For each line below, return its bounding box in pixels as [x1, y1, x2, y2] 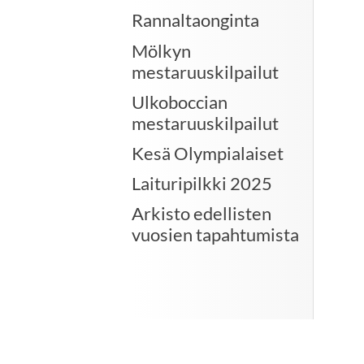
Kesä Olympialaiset [132, 142, 284, 165]
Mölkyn [132, 39, 191, 62]
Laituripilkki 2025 [132, 172, 272, 195]
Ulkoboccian [132, 90, 227, 113]
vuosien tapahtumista [132, 223, 299, 246]
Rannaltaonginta [132, 9, 259, 32]
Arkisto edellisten [132, 202, 271, 225]
